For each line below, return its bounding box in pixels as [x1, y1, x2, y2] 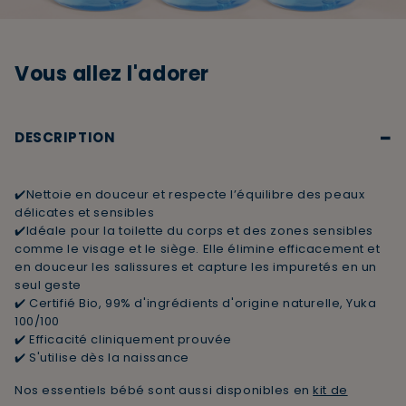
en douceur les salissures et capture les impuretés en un [14, 257, 377, 275]
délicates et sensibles [14, 203, 155, 221]
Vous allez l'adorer [14, 59, 209, 88]
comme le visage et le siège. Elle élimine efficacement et [14, 239, 381, 257]
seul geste [14, 275, 82, 294]
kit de [313, 381, 348, 399]
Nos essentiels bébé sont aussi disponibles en [14, 381, 314, 399]
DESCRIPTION [14, 127, 116, 147]
